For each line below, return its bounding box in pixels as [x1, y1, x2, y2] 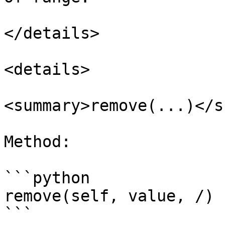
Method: [4, 133, 71, 151]
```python [4, 169, 90, 187]
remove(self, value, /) [4, 187, 214, 205]
